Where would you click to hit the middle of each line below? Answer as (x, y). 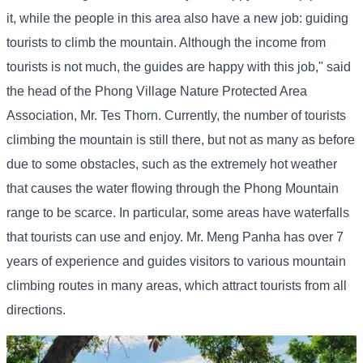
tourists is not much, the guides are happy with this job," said (179, 67)
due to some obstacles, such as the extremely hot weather (172, 164)
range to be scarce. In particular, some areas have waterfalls (178, 213)
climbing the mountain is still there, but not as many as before (181, 140)
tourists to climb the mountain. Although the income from (166, 43)
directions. (36, 310)
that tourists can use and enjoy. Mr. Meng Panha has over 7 (175, 237)
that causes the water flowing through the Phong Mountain (173, 189)
